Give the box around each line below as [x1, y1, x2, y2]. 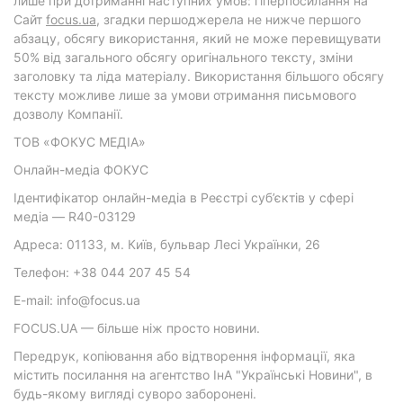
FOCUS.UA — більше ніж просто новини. [13, 320, 260, 336]
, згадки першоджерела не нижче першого [96, 12, 361, 27]
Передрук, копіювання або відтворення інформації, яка [13, 348, 355, 363]
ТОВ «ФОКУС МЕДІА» [13, 134, 146, 149]
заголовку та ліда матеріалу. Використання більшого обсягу [13, 68, 384, 84]
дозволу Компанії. [13, 106, 123, 121]
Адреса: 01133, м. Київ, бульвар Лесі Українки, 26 [13, 237, 320, 252]
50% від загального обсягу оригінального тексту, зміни [13, 49, 353, 65]
